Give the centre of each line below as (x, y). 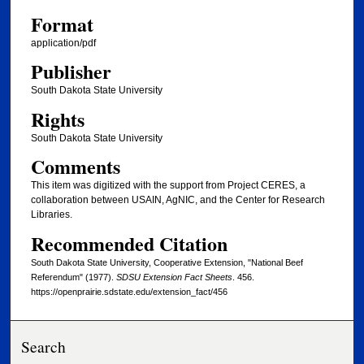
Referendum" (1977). (73, 277)
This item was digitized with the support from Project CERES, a (168, 186)
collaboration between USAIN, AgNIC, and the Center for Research (178, 200)
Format (62, 24)
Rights (57, 119)
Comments (75, 167)
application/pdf (63, 43)
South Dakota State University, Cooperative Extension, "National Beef (167, 262)
